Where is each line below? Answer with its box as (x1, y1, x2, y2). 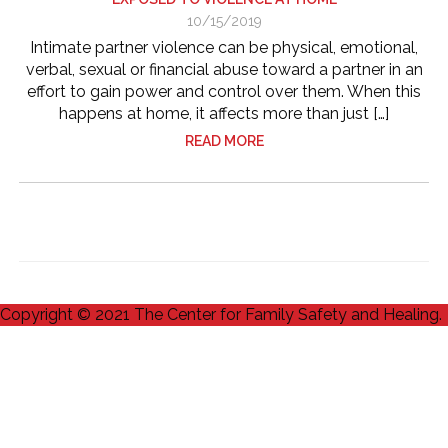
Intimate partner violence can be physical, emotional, (30, 38, 418, 57)
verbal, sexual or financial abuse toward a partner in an (25, 60, 423, 79)
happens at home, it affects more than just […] (59, 104, 389, 123)
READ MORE (184, 133, 264, 149)
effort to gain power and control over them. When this (27, 82, 421, 101)
